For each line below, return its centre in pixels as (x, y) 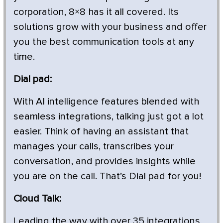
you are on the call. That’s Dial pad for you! (107, 176)
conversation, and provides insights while (105, 161)
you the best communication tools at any (104, 42)
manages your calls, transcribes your (94, 146)
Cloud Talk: (37, 198)
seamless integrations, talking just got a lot (109, 116)
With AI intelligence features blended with (106, 101)
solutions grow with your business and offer (110, 27)
